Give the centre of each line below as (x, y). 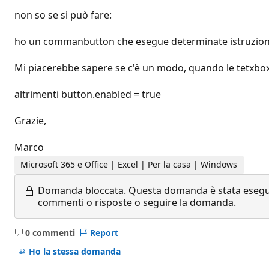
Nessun (59, 238)
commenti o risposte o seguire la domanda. (137, 202)
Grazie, (30, 121)
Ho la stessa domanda (74, 252)
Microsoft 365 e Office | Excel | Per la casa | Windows (129, 165)
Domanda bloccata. (82, 190)
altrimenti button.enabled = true (88, 94)
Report (104, 232)
